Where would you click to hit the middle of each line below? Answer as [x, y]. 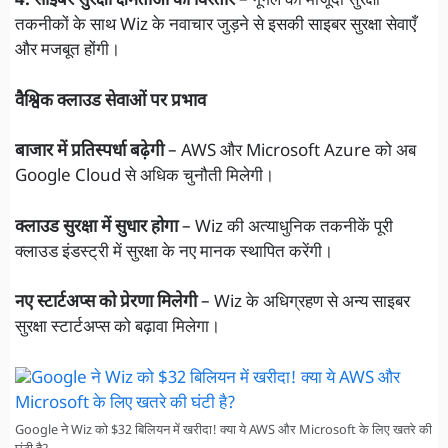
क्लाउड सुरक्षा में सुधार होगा [96, 227]
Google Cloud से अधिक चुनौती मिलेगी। [144, 177]
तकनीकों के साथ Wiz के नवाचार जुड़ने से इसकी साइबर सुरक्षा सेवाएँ [215, 26]
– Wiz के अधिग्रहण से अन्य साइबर [303, 303]
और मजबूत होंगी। [67, 51]
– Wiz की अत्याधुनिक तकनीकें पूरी [285, 227]
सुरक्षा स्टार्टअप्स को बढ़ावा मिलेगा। [117, 328]
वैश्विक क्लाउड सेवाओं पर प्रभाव [110, 101]
